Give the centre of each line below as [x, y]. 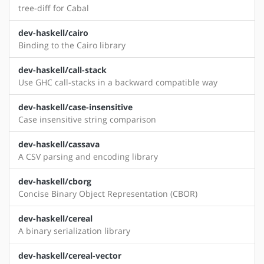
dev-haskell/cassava [59, 144]
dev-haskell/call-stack [62, 70]
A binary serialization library [74, 231]
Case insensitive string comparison [87, 120]
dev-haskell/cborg [55, 181]
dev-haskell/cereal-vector [70, 256]
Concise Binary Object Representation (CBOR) [108, 194]
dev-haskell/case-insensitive [75, 107]
